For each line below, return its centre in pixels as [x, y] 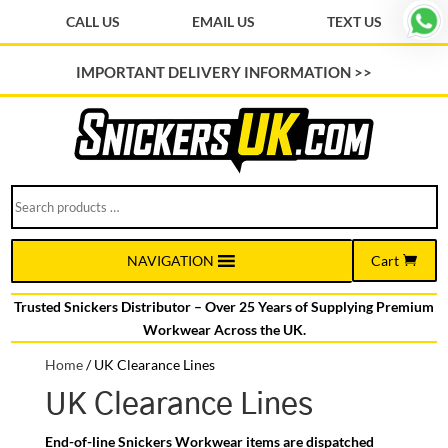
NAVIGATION [170, 260]
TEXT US [355, 21]
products [38, 218]
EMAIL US [224, 21]
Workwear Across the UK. [224, 329]
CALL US [93, 21]
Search [31, 195]
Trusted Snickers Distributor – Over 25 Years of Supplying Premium [224, 306]
